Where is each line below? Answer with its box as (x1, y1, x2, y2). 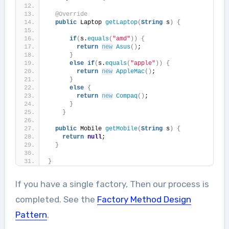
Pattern (15, 209, 47, 220)
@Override (55, 10, 87, 18)
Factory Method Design (97, 194, 191, 204)
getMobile (105, 125, 138, 132)
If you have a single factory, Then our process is (15, 178, 209, 189)
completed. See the (15, 194, 97, 204)
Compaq (116, 92, 138, 100)
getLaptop (105, 18, 138, 26)
